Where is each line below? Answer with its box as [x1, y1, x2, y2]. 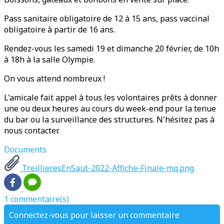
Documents [4, 144, 46, 155]
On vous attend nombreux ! [4, 73, 105, 84]
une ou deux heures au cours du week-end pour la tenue [4, 103, 216, 114]
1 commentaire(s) [4, 193, 69, 205]
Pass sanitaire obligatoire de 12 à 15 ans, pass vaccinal [4, 13, 209, 24]
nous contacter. [4, 125, 59, 136]
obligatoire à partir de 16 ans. [4, 24, 115, 35]
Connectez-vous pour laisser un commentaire [9, 209, 179, 221]
